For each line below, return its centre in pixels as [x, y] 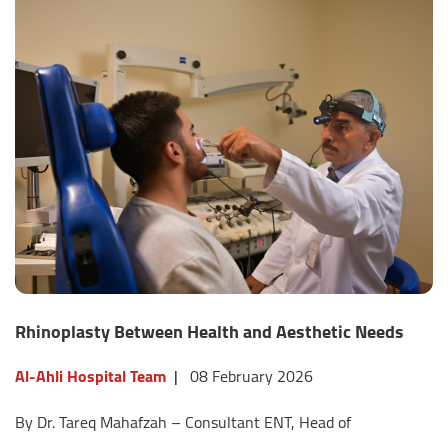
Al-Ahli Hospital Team [90, 376]
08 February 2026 [251, 376]
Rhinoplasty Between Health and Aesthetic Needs [209, 332]
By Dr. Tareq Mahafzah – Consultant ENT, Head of [183, 422]
